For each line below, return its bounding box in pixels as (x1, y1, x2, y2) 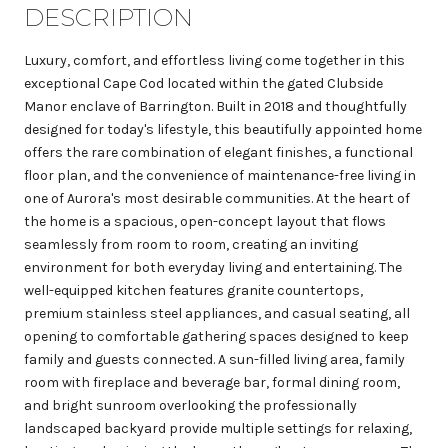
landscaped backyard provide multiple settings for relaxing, (24, 419, 412, 437)
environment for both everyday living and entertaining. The (24, 258, 402, 276)
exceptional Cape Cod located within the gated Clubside (24, 74, 383, 92)
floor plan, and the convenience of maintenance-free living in (24, 166, 416, 184)
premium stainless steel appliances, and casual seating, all (24, 304, 410, 322)
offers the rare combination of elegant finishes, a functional (24, 143, 413, 161)
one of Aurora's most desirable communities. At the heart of (24, 189, 410, 207)
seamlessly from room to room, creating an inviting (24, 235, 358, 253)
